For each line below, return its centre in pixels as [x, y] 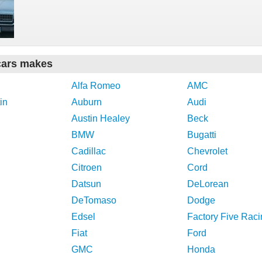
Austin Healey [101, 118]
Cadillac [89, 151]
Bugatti [202, 135]
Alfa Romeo [96, 86]
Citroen [87, 168]
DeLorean [208, 184]
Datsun [86, 184]
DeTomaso [94, 200]
